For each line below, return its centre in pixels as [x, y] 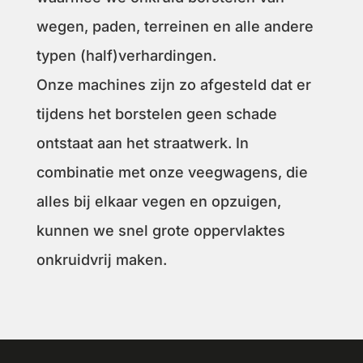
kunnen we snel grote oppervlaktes [160, 230]
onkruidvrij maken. [101, 259]
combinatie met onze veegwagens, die [172, 172]
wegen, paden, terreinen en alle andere [175, 26]
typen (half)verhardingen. [126, 55]
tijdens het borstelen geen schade [156, 113]
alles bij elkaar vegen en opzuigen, [158, 201]
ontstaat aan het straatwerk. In [142, 143]
